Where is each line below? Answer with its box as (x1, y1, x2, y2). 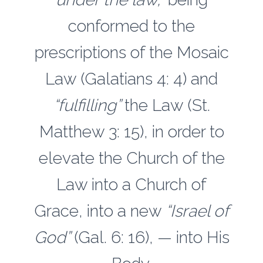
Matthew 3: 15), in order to (39, 122, 224, 141)
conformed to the (68, 16, 195, 36)
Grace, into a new (34, 201, 166, 221)
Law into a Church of (56, 175, 207, 194)
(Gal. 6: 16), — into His (73, 228, 230, 247)
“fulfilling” (53, 96, 124, 115)
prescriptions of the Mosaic (34, 43, 229, 62)
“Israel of (166, 201, 229, 221)
